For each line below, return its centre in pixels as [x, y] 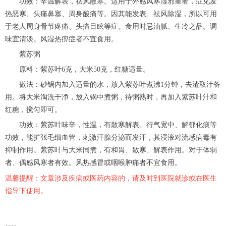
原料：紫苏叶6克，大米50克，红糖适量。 [77, 69]
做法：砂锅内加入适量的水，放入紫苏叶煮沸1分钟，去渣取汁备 [113, 84]
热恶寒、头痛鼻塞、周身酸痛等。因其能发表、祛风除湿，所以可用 [111, 14]
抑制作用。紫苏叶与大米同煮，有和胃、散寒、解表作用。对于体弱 [111, 150]
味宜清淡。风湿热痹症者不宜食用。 [62, 39]
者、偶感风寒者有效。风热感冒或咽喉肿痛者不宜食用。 [93, 162]
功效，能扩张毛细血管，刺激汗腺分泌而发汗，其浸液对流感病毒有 [111, 137]
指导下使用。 [26, 190]
